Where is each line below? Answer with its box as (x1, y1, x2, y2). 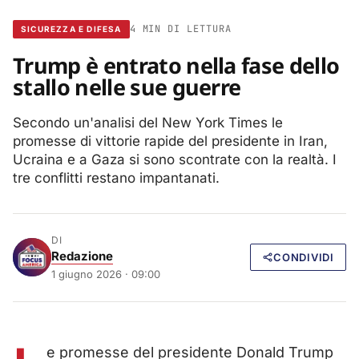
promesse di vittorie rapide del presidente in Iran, (13, 132, 328, 149)
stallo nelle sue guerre (13, 71, 241, 102)
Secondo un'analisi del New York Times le (13, 114, 283, 131)
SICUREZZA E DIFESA (21, 23, 122, 34)
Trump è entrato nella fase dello (13, 50, 340, 80)
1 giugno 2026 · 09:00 (51, 267, 160, 280)
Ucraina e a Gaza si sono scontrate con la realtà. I (13, 151, 337, 167)
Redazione (51, 248, 113, 264)
